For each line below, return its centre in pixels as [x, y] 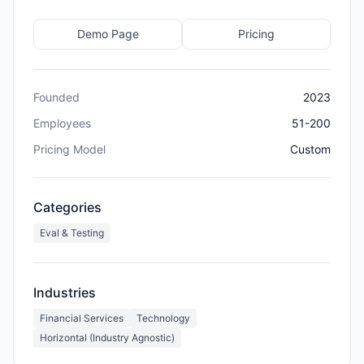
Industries [65, 292]
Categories [67, 207]
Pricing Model [69, 149]
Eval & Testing [72, 232]
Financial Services [82, 318]
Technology [163, 318]
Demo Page [108, 33]
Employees [62, 123]
